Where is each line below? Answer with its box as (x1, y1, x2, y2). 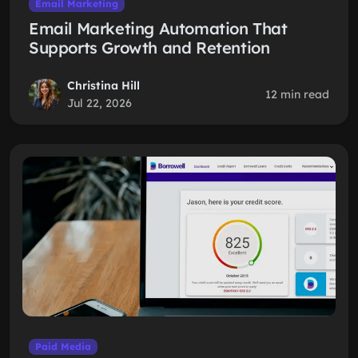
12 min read (265, 87, 329, 101)
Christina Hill (67, 78, 140, 93)
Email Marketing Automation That (29, 18, 288, 38)
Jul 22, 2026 (67, 96, 132, 110)
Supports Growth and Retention (29, 38, 270, 58)
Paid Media (34, 340, 91, 352)
